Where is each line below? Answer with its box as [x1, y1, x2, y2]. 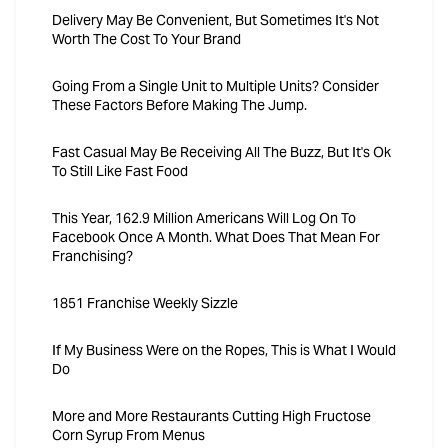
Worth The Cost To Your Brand [52, 30, 241, 49]
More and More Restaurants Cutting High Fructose [52, 407, 371, 426]
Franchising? [52, 247, 133, 266]
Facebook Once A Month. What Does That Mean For [52, 228, 380, 247]
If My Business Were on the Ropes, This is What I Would [52, 341, 396, 360]
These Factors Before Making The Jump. [52, 96, 307, 115]
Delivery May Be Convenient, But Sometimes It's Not [52, 11, 379, 30]
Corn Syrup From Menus [52, 426, 205, 445]
